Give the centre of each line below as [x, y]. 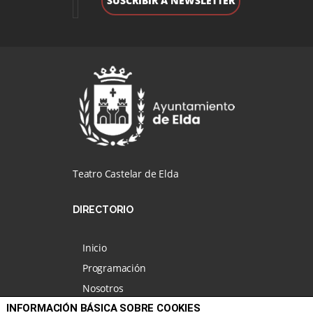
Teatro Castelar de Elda [126, 174]
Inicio [95, 248]
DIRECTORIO [103, 210]
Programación [114, 268]
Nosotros [103, 288]
